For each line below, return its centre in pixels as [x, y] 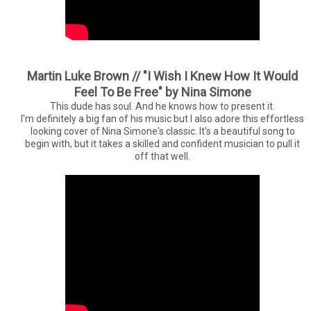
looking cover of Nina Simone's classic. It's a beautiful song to [162, 131]
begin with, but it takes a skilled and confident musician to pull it [162, 143]
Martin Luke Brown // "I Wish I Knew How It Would [162, 76]
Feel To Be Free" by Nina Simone [162, 92]
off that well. [162, 156]
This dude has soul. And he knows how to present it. [162, 106]
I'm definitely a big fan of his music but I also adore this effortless [162, 118]
